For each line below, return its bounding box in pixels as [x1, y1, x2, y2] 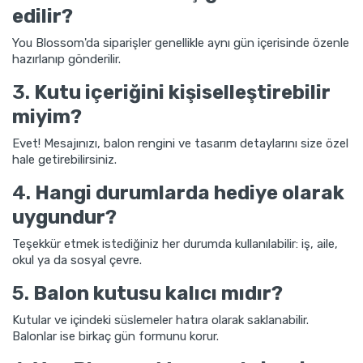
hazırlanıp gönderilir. [12, 51, 121, 66]
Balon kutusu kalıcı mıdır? [33, 281, 283, 305]
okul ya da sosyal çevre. [12, 252, 142, 267]
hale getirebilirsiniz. [12, 152, 117, 167]
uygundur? [12, 205, 117, 228]
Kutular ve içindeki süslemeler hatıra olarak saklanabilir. [12, 312, 309, 327]
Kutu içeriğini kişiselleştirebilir [34, 80, 331, 104]
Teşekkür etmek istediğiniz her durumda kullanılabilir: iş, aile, [12, 236, 338, 251]
